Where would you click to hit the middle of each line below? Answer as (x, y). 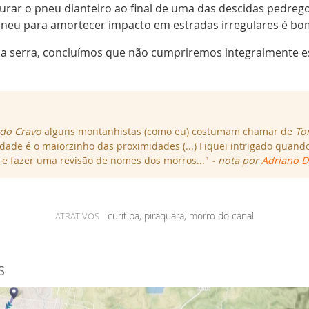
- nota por (237, 160)
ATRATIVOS (78, 216)
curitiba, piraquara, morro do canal (179, 215)
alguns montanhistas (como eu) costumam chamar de (169, 131)
